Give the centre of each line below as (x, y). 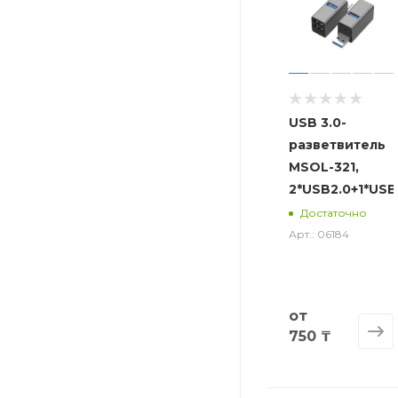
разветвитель (337, 145)
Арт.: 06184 (319, 235)
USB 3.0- (318, 123)
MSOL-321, (324, 167)
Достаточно (334, 212)
